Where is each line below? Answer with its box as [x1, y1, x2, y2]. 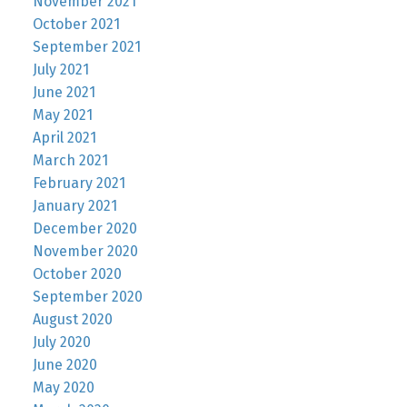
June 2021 [32, 84, 95, 102]
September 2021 [32, 38, 141, 56]
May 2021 [32, 106, 93, 124]
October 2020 [32, 265, 122, 283]
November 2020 [32, 243, 138, 261]
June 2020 [32, 356, 97, 374]
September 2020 [32, 288, 143, 306]
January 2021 [32, 197, 117, 215]
